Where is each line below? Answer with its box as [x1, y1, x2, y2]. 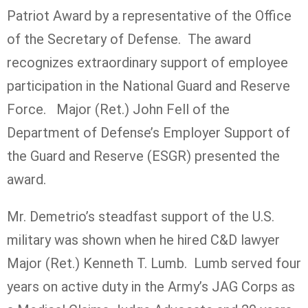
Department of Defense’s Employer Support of [7, 124, 290, 141]
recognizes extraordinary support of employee [7, 54, 288, 71]
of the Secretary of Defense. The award [7, 30, 251, 47]
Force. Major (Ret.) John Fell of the [7, 100, 230, 118]
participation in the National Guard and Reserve [7, 77, 290, 94]
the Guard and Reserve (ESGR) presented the [7, 147, 280, 164]
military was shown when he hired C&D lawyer [7, 231, 280, 248]
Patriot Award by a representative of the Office [7, 7, 291, 24]
